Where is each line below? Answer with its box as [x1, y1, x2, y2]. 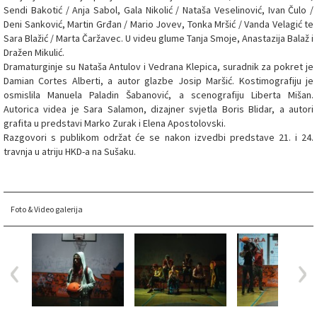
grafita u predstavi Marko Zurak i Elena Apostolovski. [4, 116, 226, 129]
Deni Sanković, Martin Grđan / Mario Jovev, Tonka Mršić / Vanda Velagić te [4, 17, 313, 30]
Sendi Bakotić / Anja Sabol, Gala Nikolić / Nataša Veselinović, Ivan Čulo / [4, 3, 313, 16]
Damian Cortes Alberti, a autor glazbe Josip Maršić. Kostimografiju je [4, 74, 313, 87]
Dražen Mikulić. [4, 45, 64, 59]
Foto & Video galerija [11, 203, 83, 214]
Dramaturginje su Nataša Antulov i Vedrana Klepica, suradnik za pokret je [4, 59, 313, 73]
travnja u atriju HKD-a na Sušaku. [4, 144, 136, 158]
